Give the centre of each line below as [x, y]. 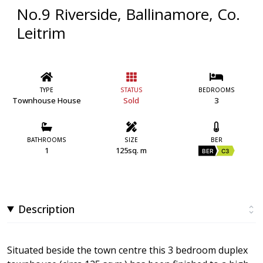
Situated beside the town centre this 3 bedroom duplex [127, 250]
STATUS [131, 90]
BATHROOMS [46, 139]
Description [47, 209]
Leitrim [41, 33]
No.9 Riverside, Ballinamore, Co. [128, 14]
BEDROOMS [216, 90]
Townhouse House [46, 100]
